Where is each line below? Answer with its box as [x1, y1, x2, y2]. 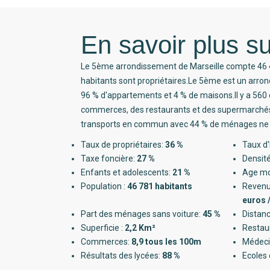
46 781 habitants [127, 181, 193, 191]
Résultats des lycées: [81, 250, 163, 260]
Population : [81, 181, 128, 191]
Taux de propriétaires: [81, 139, 166, 149]
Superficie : [81, 222, 125, 233]
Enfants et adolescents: [81, 167, 173, 177]
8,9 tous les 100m [131, 236, 202, 246]
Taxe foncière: [81, 153, 137, 163]
